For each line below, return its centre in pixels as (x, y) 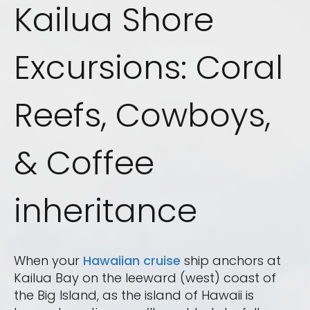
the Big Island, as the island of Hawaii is (134, 295)
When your (48, 261)
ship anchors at (231, 261)
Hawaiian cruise (132, 261)
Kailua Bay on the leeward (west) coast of (145, 278)
